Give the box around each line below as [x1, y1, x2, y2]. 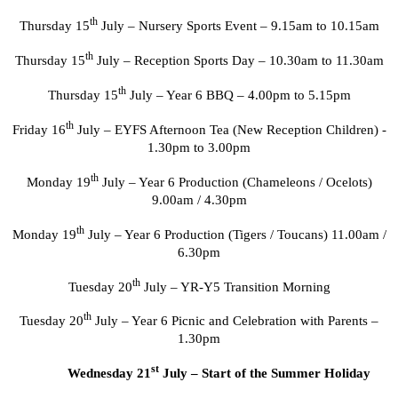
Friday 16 [12, 122, 66, 137]
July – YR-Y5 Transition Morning [139, 279, 330, 294]
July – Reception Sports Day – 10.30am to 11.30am [92, 53, 384, 68]
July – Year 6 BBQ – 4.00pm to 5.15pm [125, 88, 351, 102]
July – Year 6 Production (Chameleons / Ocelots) [98, 174, 372, 189]
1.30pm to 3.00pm [147, 139, 251, 155]
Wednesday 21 [28, 366, 151, 381]
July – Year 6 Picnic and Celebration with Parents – [92, 314, 378, 329]
